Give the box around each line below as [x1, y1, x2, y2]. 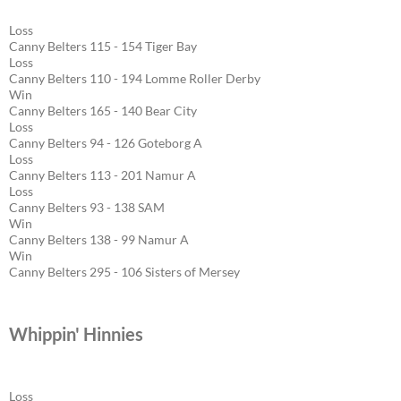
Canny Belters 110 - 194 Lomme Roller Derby [9, 70, 260, 86]
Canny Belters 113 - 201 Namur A [9, 166, 196, 183]
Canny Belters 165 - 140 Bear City [9, 102, 197, 118]
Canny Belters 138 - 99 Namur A [9, 231, 189, 247]
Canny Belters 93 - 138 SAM [9, 199, 165, 215]
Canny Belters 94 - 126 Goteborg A [9, 134, 202, 150]
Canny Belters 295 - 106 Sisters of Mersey [9, 263, 240, 279]
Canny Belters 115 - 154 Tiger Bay [9, 38, 197, 54]
